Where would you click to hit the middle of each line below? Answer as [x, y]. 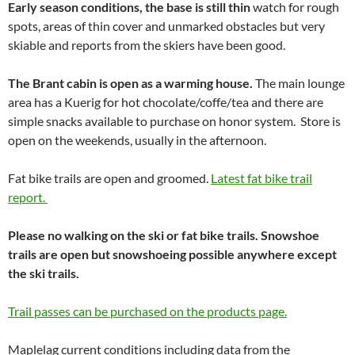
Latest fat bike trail [261, 177]
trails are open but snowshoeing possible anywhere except [172, 254]
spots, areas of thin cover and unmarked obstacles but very [166, 25]
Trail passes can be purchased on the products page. [147, 311]
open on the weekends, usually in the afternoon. [137, 139]
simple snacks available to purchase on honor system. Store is [174, 120]
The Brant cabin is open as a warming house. [130, 82]
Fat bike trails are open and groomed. [109, 177]
